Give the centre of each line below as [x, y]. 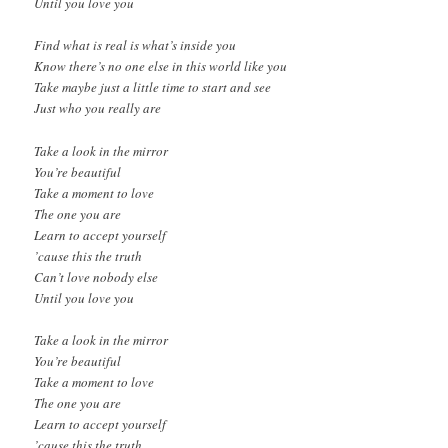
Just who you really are [98, 108]
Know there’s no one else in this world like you [161, 66]
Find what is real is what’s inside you [135, 45]
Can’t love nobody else [96, 276]
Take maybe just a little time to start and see [153, 87]
